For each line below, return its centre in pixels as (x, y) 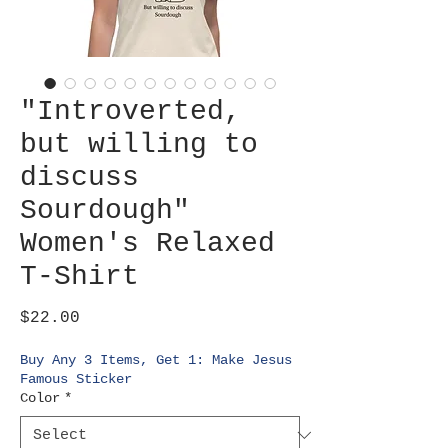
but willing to (139, 144)
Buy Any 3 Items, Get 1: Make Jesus (156, 359)
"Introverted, (130, 111)
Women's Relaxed (147, 243)
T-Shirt (79, 276)
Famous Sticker (76, 378)
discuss (79, 177)
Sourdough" (105, 210)
